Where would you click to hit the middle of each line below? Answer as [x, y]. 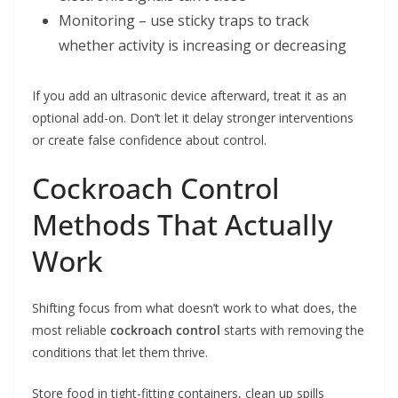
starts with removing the [292, 330]
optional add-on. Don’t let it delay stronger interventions [193, 118]
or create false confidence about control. [149, 140]
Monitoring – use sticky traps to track [184, 21]
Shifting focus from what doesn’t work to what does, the [195, 308]
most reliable [71, 330]
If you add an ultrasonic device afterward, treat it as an [189, 96]
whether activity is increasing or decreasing [203, 46]
